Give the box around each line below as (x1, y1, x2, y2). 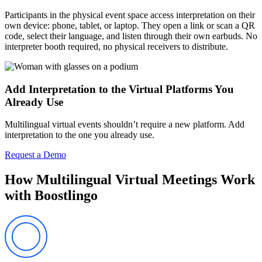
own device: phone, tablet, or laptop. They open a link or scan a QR (5, 20, 255, 30)
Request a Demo (5, 150, 66, 160)
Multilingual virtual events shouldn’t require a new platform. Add (5, 119, 244, 130)
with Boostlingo (5, 188, 98, 204)
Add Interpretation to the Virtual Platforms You (5, 82, 234, 95)
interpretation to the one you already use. (5, 130, 154, 140)
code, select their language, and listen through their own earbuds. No (5, 30, 257, 41)
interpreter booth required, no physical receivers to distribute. (5, 41, 228, 51)
